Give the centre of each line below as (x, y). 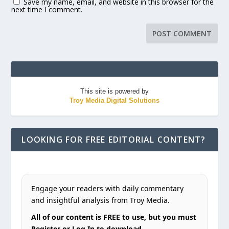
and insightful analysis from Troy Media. (101, 200)
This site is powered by (114, 91)
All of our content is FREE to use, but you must (114, 217)
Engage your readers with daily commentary (108, 188)
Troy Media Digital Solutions (114, 100)
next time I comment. (47, 9)
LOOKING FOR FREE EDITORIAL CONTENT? (114, 139)
